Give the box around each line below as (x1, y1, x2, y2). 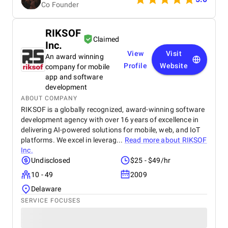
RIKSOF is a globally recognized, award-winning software (21, 105, 205, 113)
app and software (45, 73, 103, 81)
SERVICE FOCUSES (21, 197, 80, 204)
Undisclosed (31, 156, 70, 164)
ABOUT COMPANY (21, 95, 77, 102)
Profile (124, 62, 148, 70)
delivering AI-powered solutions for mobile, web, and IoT (21, 126, 201, 134)
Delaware (31, 185, 62, 193)
